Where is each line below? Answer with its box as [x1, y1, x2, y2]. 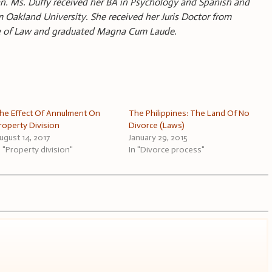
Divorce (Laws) [129, 120, 185, 131]
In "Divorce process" [129, 144, 205, 155]
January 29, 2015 [129, 132, 188, 143]
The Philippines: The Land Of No [129, 107, 250, 118]
